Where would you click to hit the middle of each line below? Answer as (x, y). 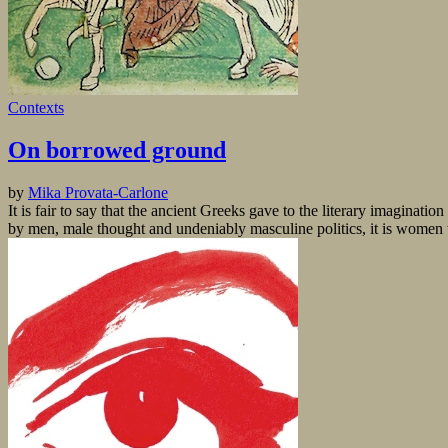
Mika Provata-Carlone (98, 192)
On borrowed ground (117, 149)
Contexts (36, 107)
